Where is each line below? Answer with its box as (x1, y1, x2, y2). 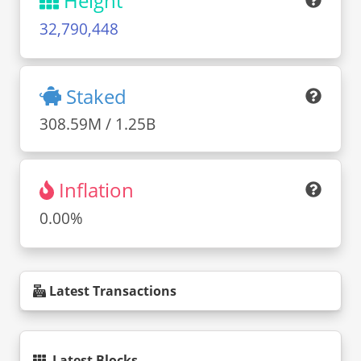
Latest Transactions (49, 281, 176, 300)
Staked (66, 82, 127, 110)
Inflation (59, 176, 134, 204)
